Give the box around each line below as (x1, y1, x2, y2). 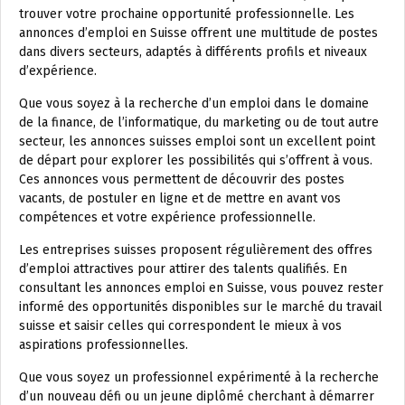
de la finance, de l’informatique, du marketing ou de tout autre (19, 115, 379, 131)
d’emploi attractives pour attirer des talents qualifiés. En (19, 261, 347, 278)
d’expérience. (19, 63, 97, 80)
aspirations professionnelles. (19, 337, 188, 353)
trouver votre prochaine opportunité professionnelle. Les (19, 6, 354, 23)
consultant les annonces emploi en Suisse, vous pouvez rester (19, 280, 383, 297)
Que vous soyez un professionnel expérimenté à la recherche (19, 370, 379, 386)
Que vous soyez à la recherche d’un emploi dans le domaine (19, 96, 369, 112)
